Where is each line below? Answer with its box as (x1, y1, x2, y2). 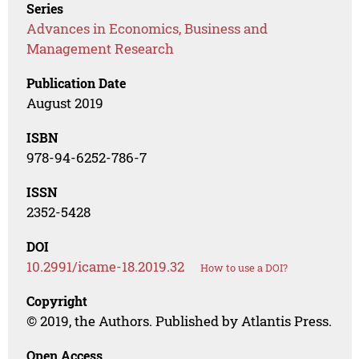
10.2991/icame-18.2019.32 (26, 257, 185, 276)
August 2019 (26, 94, 104, 113)
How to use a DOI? (200, 260, 288, 276)
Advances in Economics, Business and (26, 19, 268, 38)
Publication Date (26, 75, 127, 92)
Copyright (26, 292, 88, 310)
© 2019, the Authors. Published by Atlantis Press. (26, 312, 333, 331)
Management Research (26, 39, 175, 58)
